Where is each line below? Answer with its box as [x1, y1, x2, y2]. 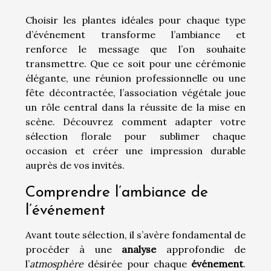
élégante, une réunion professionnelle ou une [25, 71, 246, 84]
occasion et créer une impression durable [25, 144, 246, 157]
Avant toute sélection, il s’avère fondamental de [25, 228, 246, 241]
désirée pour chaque [83, 257, 191, 270]
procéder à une [25, 243, 122, 255]
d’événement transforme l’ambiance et [25, 28, 246, 41]
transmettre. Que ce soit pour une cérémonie [25, 57, 246, 70]
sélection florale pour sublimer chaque [25, 129, 246, 142]
